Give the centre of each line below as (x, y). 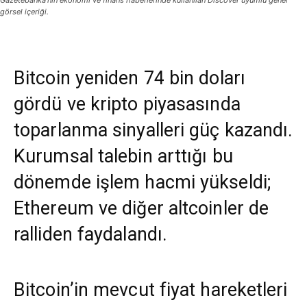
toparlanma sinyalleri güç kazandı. (153, 131)
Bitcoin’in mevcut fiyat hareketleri (151, 290)
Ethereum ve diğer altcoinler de (142, 209)
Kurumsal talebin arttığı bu (123, 157)
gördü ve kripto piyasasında (127, 105)
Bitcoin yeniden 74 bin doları (130, 78)
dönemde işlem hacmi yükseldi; (142, 183)
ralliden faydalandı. (91, 235)
